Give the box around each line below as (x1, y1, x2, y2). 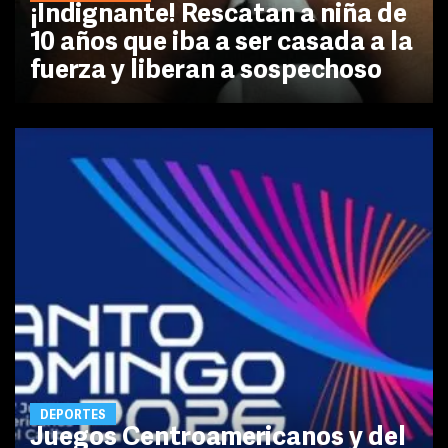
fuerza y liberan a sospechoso (30, 57, 382, 85)
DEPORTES (40, 409, 106, 422)
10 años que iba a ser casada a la (30, 29, 413, 57)
